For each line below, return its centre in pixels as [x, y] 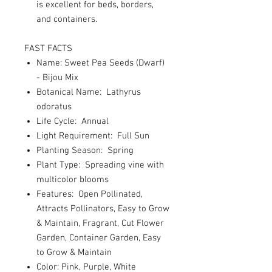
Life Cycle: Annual [73, 121]
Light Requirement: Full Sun [93, 136]
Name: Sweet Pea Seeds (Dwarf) [100, 63]
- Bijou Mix [57, 78]
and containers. [67, 19]
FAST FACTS [48, 49]
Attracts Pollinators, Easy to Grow [103, 209]
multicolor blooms [73, 180]
